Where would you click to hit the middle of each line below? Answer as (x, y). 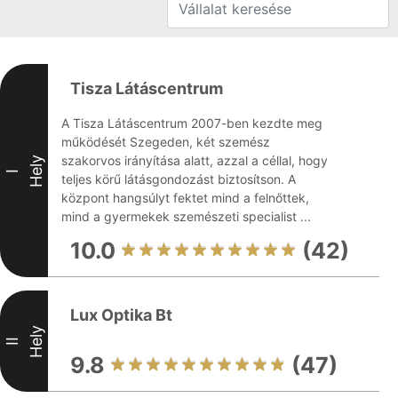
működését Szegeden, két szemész (166, 142)
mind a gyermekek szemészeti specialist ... (186, 216)
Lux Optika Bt (121, 315)
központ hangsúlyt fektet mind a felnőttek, (185, 198)
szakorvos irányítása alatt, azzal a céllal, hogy (195, 160)
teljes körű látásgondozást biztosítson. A (179, 179)
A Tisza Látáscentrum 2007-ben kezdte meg (192, 123)
